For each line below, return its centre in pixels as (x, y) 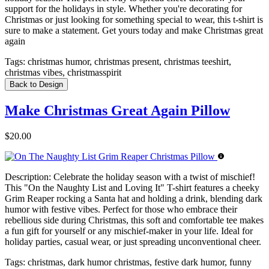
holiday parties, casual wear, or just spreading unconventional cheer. (133, 242)
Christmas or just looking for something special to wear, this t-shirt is (134, 20)
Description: (28, 177)
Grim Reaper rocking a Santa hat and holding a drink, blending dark (134, 199)
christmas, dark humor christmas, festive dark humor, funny (138, 262)
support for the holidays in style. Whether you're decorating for (123, 9)
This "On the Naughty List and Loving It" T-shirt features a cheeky (132, 188)
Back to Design (36, 85)
